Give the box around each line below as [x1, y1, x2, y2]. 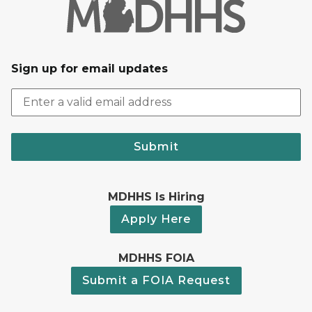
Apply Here [121, 212, 191, 226]
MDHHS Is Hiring [107, 189, 205, 203]
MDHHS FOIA [118, 251, 194, 265]
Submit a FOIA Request [81, 273, 231, 287]
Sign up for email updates [11, 61, 168, 75]
